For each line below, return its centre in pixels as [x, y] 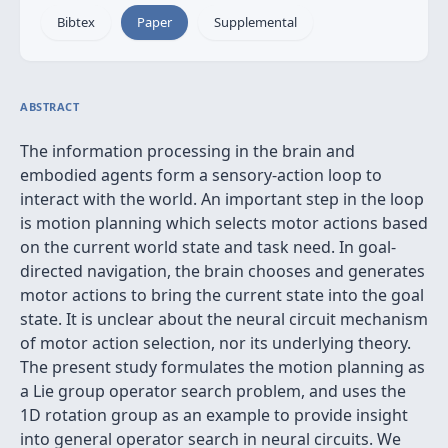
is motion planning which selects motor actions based [224, 223]
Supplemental [255, 22]
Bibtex [76, 22]
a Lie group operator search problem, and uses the [213, 391]
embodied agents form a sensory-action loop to [201, 175]
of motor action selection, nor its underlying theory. [215, 343]
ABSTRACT [50, 106]
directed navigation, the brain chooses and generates [222, 271]
